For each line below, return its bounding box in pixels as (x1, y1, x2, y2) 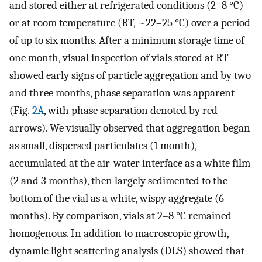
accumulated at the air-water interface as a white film (9, 156, 250, 170)
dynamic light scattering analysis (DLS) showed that (9, 244, 244, 257)
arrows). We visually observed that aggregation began (9, 121, 250, 135)
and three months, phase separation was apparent (9, 86, 235, 99)
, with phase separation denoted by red (44, 104, 218, 117)
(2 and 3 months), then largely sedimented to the (9, 174, 227, 187)
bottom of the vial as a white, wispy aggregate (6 (9, 191, 224, 205)
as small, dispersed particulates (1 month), (9, 139, 196, 152)
